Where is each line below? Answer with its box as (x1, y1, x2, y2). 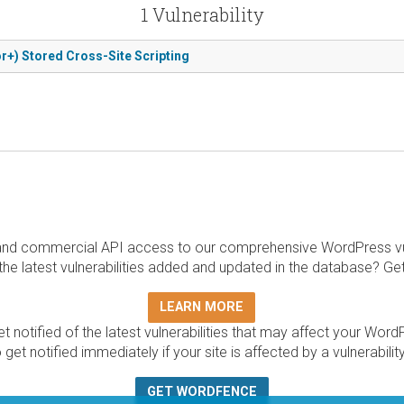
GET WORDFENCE (146, 383, 257, 399)
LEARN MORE (160, 298, 243, 315)
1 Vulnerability (140, 2, 264, 26)
